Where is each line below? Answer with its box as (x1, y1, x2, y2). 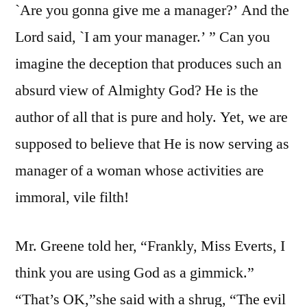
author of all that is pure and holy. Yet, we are (15, 108, 288, 127)
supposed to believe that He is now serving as (15, 134, 289, 154)
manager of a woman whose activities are (15, 161, 264, 181)
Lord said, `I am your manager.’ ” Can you (15, 27, 270, 47)
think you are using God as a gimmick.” (15, 263, 254, 283)
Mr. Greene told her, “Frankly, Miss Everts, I (15, 236, 285, 256)
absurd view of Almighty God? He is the (15, 81, 258, 101)
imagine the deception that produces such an (15, 54, 282, 74)
